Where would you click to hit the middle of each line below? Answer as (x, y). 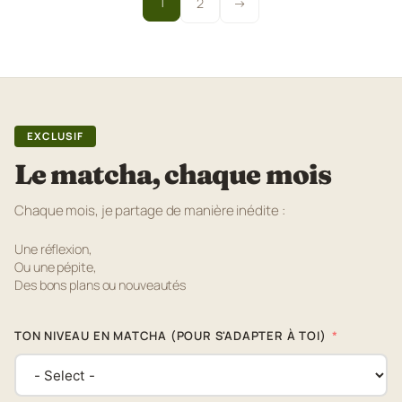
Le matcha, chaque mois (173, 175)
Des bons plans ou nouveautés (100, 285)
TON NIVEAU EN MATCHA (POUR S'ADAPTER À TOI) (170, 336)
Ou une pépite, (56, 267)
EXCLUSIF (55, 136)
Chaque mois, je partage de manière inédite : (150, 211)
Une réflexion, (53, 249)
